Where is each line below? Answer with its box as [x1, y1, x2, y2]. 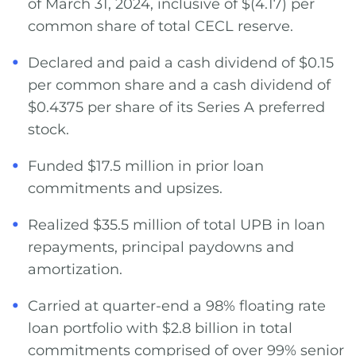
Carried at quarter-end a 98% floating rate [28, 297, 326, 315]
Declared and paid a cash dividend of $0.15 [28, 54, 334, 72]
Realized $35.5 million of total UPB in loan [28, 216, 325, 234]
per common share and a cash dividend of [28, 76, 331, 94]
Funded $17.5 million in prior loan [28, 157, 264, 175]
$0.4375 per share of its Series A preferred [28, 99, 325, 116]
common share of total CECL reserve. [28, 17, 293, 35]
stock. [28, 121, 69, 138]
